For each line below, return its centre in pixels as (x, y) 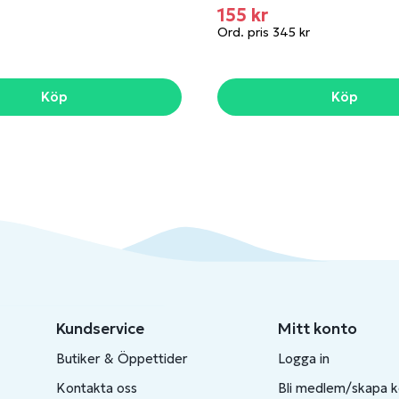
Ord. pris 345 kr (264, 32)
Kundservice (100, 329)
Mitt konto (317, 329)
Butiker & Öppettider (122, 359)
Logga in (303, 359)
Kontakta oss (96, 388)
